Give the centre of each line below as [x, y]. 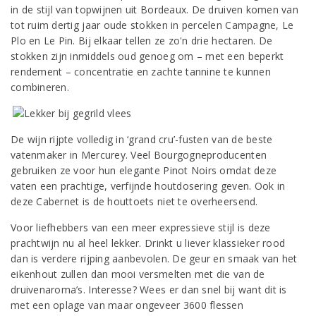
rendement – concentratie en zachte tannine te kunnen [141, 72]
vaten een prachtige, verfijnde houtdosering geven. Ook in [148, 186]
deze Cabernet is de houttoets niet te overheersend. [134, 201]
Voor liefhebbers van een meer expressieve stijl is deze [141, 227]
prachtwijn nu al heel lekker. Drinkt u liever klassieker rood [148, 243]
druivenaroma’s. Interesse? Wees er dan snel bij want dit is [149, 290]
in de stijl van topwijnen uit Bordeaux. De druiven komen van [154, 10]
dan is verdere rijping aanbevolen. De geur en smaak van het [154, 259]
